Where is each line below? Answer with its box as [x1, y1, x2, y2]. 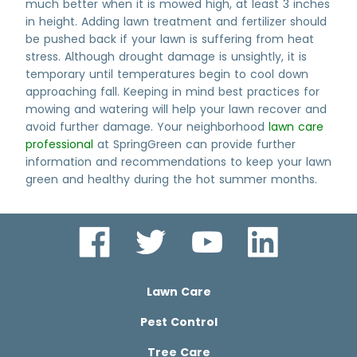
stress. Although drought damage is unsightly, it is [25, 49, 307, 65]
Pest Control [139, 314, 218, 330]
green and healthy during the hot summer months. [25, 171, 317, 187]
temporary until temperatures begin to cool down [25, 66, 308, 82]
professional [25, 136, 93, 152]
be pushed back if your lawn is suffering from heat [25, 31, 314, 47]
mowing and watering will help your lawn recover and [25, 101, 327, 117]
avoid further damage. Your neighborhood [25, 119, 269, 135]
